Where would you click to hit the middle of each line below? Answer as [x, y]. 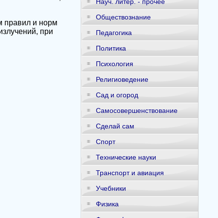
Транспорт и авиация [130, 173]
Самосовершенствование [136, 110]
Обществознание [123, 17]
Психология [114, 64]
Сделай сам [115, 126]
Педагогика [114, 33]
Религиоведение [122, 79]
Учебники [111, 188]
